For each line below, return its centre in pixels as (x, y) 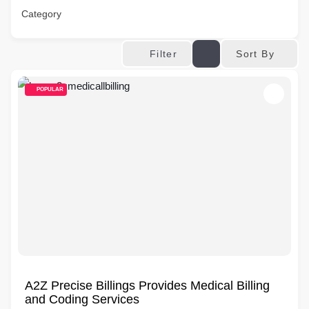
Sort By (255, 53)
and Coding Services (82, 299)
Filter (163, 54)
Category (41, 14)
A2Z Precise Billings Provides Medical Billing (147, 286)
